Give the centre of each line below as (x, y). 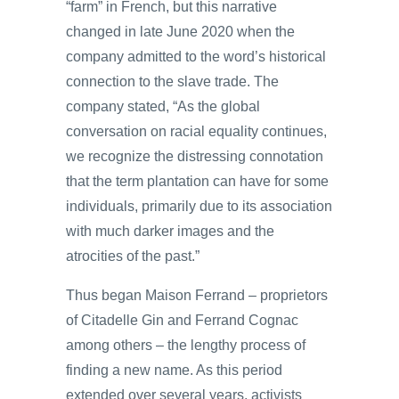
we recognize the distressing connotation (195, 156)
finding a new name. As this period (174, 370)
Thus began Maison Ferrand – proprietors (197, 295)
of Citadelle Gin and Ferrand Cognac (182, 320)
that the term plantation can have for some (197, 181)
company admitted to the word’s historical (196, 56)
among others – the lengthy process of (186, 345)
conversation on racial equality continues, (196, 131)
